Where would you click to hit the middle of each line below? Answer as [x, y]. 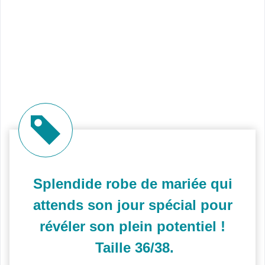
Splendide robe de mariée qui [132, 184]
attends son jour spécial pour [132, 205]
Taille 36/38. [132, 248]
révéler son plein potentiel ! [132, 227]
